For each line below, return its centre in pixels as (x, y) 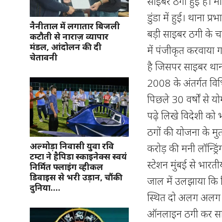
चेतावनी (44, 57)
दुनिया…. (45, 188)
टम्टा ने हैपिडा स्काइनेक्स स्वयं (78, 156)
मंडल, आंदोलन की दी (66, 47)
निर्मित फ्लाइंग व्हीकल (66, 167)
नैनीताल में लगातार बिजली (75, 26)
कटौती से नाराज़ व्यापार (69, 36)
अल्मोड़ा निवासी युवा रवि (72, 146)
